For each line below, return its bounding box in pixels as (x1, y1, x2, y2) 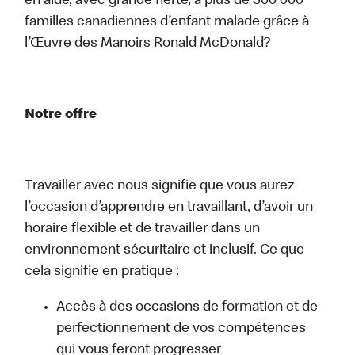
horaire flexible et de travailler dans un (25, 222, 261, 237)
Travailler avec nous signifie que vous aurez (25, 179, 296, 194)
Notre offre (25, 108, 97, 123)
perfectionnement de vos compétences (56, 322, 307, 337)
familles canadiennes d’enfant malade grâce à (25, 15, 310, 30)
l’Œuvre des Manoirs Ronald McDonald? (25, 36, 274, 52)
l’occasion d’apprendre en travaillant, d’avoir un (25, 200, 314, 216)
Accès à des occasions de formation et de (56, 300, 319, 315)
